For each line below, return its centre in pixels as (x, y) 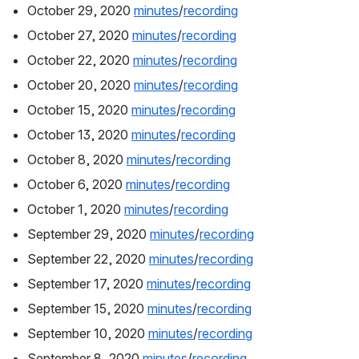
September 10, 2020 (88, 334)
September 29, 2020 (89, 234)
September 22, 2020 (88, 259)
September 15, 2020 (87, 309)
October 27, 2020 (80, 36)
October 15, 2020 (79, 110)
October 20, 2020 (81, 85)
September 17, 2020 (87, 284)
